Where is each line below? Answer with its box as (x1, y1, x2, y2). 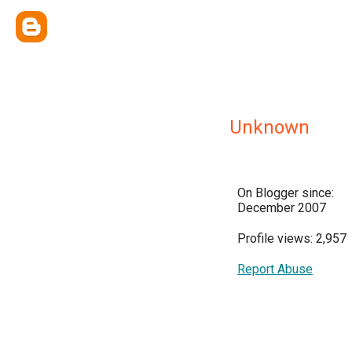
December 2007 (237, 200, 326, 215)
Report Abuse (237, 262, 313, 277)
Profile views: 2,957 (237, 231, 346, 246)
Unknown (229, 116, 310, 138)
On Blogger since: (237, 185, 334, 200)
